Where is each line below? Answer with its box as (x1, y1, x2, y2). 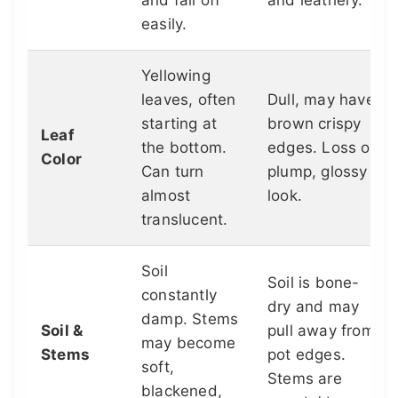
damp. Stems (141, 310, 239, 329)
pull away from (267, 322, 375, 340)
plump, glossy (267, 163, 368, 181)
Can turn (141, 163, 204, 181)
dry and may (267, 298, 360, 316)
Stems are (267, 370, 342, 388)
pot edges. (267, 346, 346, 364)
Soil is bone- (267, 274, 360, 292)
